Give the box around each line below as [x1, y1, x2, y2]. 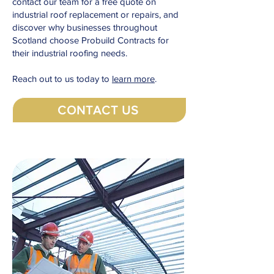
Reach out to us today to [12, 73, 112, 84]
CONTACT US [57, 103, 139, 117]
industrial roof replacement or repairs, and [12, 9, 179, 20]
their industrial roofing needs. [12, 48, 127, 58]
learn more [112, 73, 155, 84]
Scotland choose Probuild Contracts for [12, 35, 169, 45]
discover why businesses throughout [12, 22, 157, 32]
